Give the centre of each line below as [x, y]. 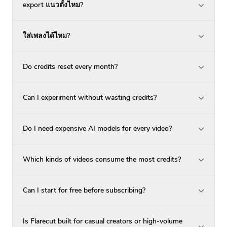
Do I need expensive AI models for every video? [97, 128]
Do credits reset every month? [70, 66]
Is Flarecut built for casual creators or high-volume [103, 221]
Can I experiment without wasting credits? [90, 97]
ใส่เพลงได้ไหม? [46, 35]
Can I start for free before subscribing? [84, 190]
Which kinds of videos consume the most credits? [102, 159]
